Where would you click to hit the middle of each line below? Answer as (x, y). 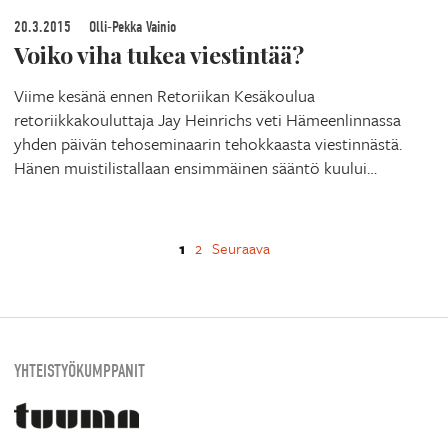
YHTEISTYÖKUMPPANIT (79, 371)
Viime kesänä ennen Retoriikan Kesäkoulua (164, 96)
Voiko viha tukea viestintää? (159, 55)
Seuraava (240, 248)
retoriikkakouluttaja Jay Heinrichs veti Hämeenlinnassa (207, 120)
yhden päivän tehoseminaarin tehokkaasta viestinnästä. (208, 144)
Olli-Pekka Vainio (130, 27)
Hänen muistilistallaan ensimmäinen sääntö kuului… (195, 168)
